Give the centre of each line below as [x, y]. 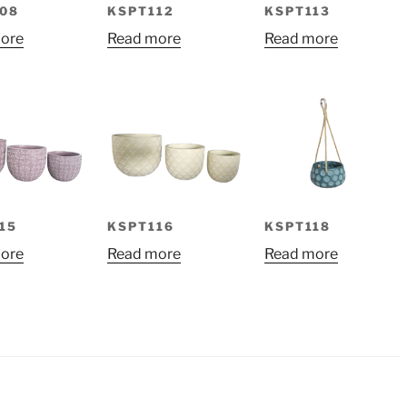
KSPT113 [298, 10]
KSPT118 [298, 226]
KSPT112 [140, 10]
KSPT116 [140, 226]
